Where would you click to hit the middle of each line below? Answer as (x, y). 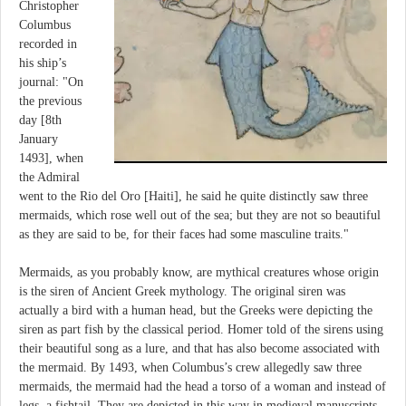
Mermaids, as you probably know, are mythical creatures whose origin (199, 272)
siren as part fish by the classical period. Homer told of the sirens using (201, 329)
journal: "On (51, 82)
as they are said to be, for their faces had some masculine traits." (184, 235)
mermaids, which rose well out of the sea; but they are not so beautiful (200, 216)
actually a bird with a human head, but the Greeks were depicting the (196, 310)
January (39, 140)
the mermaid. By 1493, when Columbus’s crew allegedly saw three (190, 367)
